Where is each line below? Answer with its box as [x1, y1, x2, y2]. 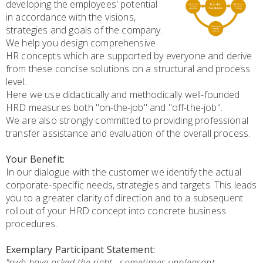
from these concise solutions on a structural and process [6, 62, 250, 75]
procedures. [6, 217, 58, 230]
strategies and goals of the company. [6, 23, 163, 36]
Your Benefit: [6, 152, 65, 166]
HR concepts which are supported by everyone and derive [6, 49, 252, 62]
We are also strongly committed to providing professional [6, 113, 248, 127]
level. [6, 75, 26, 88]
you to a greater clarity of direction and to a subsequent [6, 191, 244, 204]
